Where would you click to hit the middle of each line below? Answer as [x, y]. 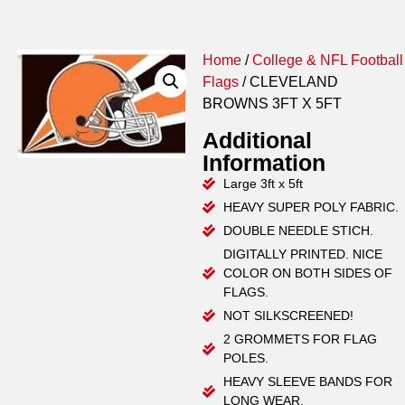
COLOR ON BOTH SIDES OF [307, 273]
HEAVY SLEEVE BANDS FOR [307, 381]
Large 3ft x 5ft [263, 183]
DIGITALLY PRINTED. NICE [302, 254]
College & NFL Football [328, 60]
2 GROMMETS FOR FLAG [300, 339]
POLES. [245, 358]
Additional [257, 140]
